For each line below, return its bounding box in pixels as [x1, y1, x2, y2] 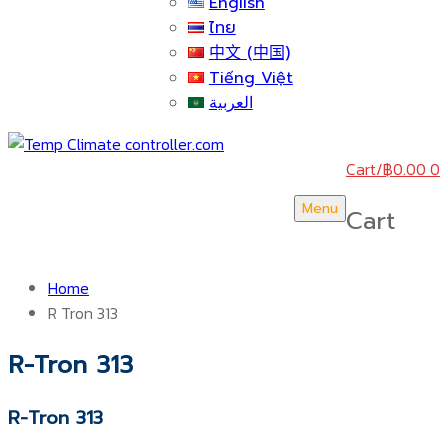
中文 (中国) [208, 41, 290, 65]
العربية [208, 91, 253, 115]
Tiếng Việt [208, 66, 293, 90]
